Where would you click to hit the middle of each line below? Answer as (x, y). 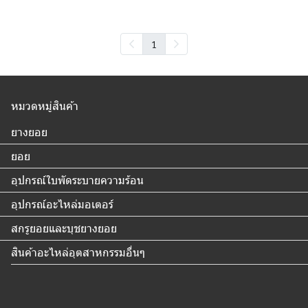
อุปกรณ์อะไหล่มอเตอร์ (63, 204)
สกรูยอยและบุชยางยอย (64, 228)
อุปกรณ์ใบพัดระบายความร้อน (78, 180)
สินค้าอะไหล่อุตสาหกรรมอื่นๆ (78, 252)
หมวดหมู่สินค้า (45, 106)
